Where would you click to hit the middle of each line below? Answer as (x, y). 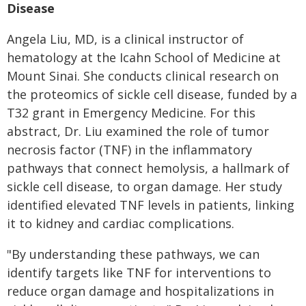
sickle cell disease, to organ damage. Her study (144, 186)
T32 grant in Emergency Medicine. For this (131, 113)
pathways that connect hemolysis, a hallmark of (148, 168)
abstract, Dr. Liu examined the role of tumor (138, 131)
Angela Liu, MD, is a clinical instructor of (125, 39)
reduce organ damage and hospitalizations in (140, 291)
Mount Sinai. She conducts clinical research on (143, 76)
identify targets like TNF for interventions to (139, 273)
